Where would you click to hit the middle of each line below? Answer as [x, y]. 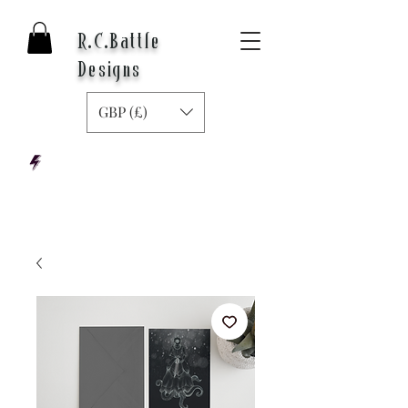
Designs [110, 71]
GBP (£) [123, 112]
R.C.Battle [120, 43]
